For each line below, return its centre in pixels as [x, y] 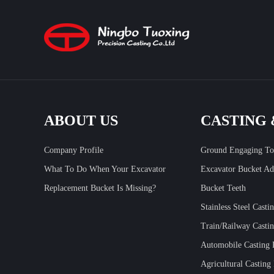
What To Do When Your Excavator [105, 169]
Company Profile [74, 150]
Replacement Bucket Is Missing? [100, 188]
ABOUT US [81, 120]
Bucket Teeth [223, 188]
